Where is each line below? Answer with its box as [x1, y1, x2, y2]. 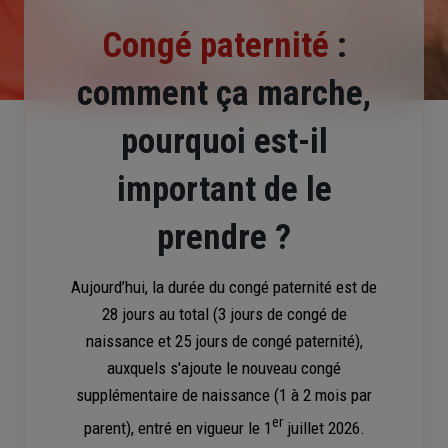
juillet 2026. [282, 417, 365, 438]
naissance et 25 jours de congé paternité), [85, 331, 363, 351]
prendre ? [157, 217, 291, 258]
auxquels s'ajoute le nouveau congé [107, 358, 341, 378]
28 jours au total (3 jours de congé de [101, 304, 347, 324]
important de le [116, 169, 332, 210]
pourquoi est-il [120, 121, 328, 162]
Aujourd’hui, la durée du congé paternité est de [71, 277, 377, 297]
